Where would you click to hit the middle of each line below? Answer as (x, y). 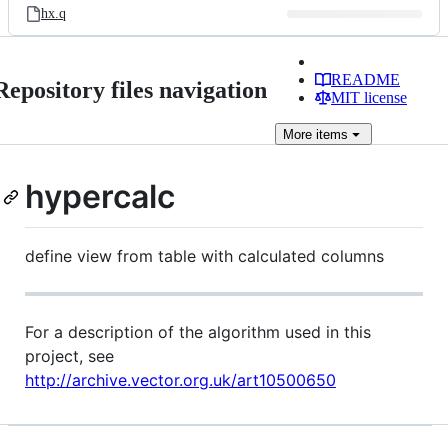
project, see (69, 355)
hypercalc (100, 196)
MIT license (369, 97)
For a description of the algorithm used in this (198, 331)
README (365, 79)
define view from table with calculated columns (204, 255)
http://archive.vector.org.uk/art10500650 (180, 379)
